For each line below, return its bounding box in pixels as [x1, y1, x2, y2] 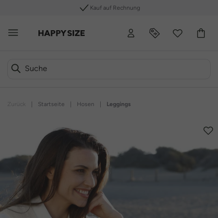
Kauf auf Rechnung [82, 4, 132, 11]
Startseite [38, 101, 65, 108]
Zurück [7, 101, 26, 108]
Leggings [107, 101, 131, 108]
